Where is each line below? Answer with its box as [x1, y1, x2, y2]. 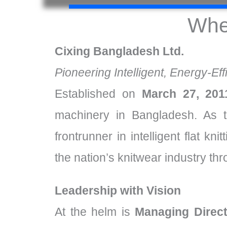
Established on [55, 87, 142, 100]
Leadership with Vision [55, 183, 181, 197]
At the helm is [55, 205, 135, 218]
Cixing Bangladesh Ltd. [55, 44, 184, 58]
